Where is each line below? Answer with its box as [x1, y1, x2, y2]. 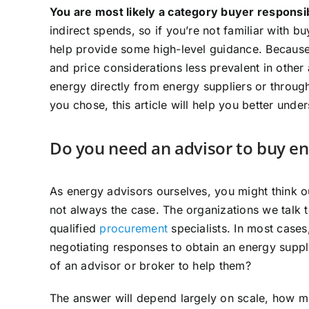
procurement [99, 221, 168, 235]
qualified [50, 221, 100, 235]
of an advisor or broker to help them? [50, 258, 251, 272]
